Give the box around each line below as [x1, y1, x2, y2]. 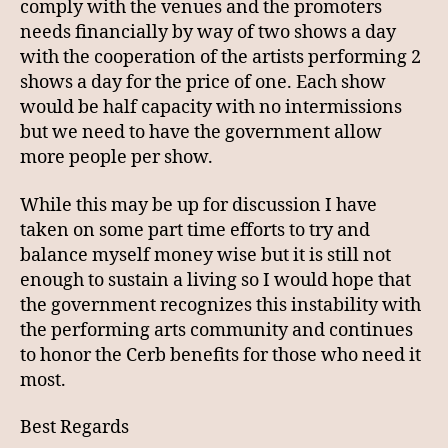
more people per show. [20, 146, 213, 169]
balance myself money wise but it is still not [20, 243, 391, 267]
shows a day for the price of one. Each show [20, 71, 386, 94]
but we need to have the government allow [20, 121, 382, 144]
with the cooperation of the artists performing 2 [20, 46, 421, 69]
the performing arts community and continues [20, 318, 413, 342]
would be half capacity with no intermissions [20, 96, 402, 119]
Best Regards [20, 416, 129, 439]
